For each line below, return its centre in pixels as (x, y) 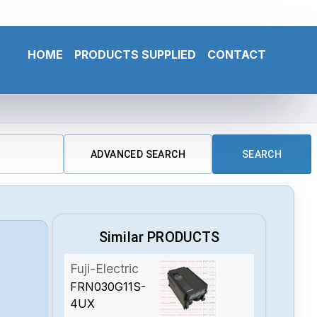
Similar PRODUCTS (160, 237)
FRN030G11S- (108, 286)
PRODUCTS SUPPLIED (135, 54)
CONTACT (237, 54)
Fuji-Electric (105, 268)
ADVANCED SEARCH (138, 154)
